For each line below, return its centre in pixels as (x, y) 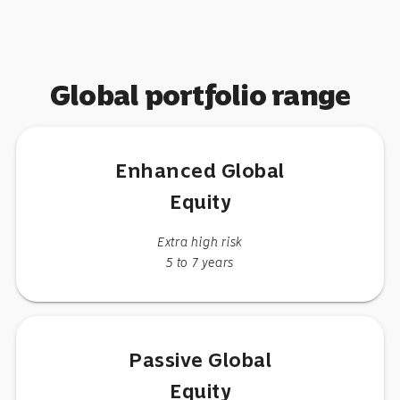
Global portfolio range (200, 96)
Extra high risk (200, 242)
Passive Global (200, 360)
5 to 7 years (200, 262)
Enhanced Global (200, 171)
